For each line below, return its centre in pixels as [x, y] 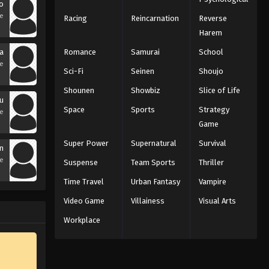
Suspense [80, 162]
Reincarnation [155, 18]
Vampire [212, 181]
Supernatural [154, 143]
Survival [212, 143]
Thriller [211, 162]
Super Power [86, 143]
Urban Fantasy [156, 181]
